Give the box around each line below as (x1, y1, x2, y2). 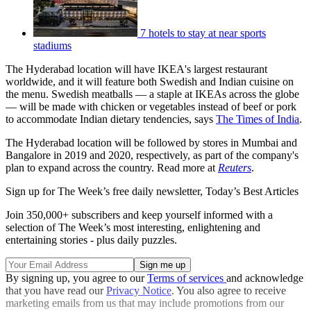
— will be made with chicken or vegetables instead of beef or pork (6, 100, 296, 112)
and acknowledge (226, 271, 303, 284)
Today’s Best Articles (205, 185, 299, 197)
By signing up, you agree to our (6, 271, 147, 284)
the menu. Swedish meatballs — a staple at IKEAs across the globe (6, 87, 299, 100)
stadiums (33, 39, 72, 51)
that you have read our (6, 284, 106, 296)
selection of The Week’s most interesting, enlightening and (6, 221, 260, 233)
